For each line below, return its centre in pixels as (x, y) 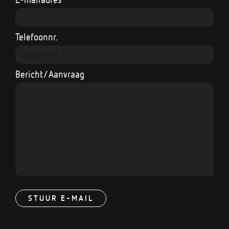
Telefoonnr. (37, 37)
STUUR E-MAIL (61, 198)
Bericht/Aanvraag (50, 74)
